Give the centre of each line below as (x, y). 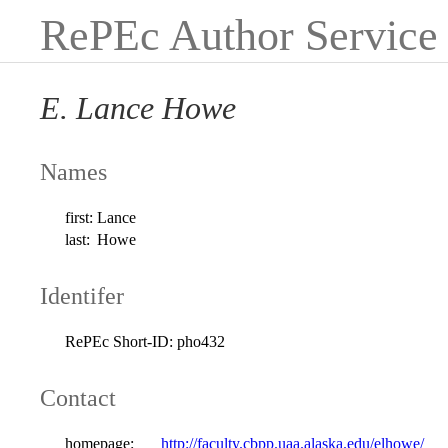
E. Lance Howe (138, 108)
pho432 (201, 341)
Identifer (82, 295)
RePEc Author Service (239, 35)
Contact (78, 397)
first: (79, 217)
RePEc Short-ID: (119, 341)
